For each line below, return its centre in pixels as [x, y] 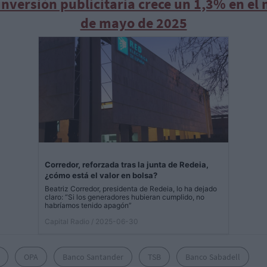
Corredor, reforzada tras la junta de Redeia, [127, 165]
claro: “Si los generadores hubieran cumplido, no [125, 197]
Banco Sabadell [213, 257]
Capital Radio [67, 222]
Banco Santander [93, 257]
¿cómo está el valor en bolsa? [101, 176]
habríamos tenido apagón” [88, 206]
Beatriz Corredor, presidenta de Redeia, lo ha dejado [131, 189]
